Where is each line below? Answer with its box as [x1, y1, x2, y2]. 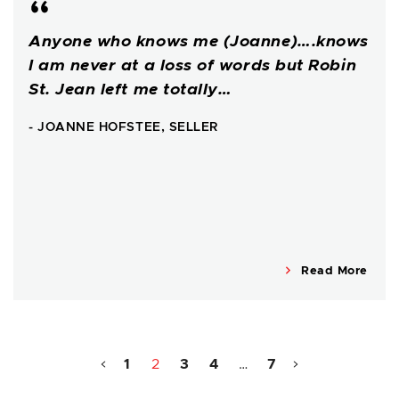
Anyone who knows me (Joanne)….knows [28, 34, 369, 51]
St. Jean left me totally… [28, 82, 232, 99]
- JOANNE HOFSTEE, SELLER [28, 121, 218, 134]
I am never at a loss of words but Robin [28, 58, 357, 75]
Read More [297, 265, 368, 278]
